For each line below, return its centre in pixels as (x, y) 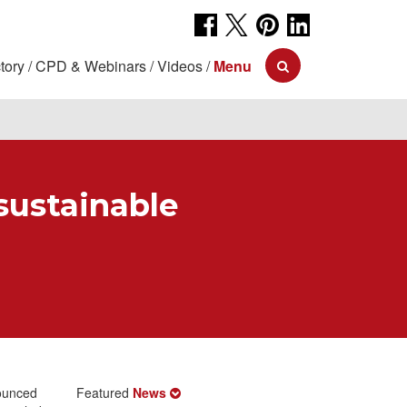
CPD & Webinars (91, 66)
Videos (180, 66)
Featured (104, 392)
